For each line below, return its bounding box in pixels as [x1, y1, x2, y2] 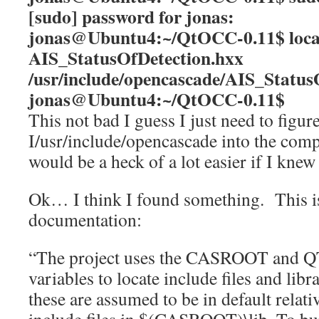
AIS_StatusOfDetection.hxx [28, 44, 244, 71]
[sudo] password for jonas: [28, 3, 234, 30]
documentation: [28, 207, 142, 231]
